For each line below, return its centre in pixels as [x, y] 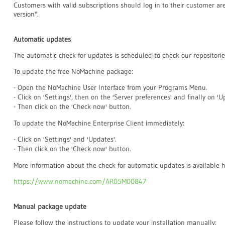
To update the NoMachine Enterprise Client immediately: [99, 123]
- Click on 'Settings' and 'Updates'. [65, 139]
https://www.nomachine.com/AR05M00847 [80, 181]
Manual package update [50, 206]
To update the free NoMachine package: [73, 71]
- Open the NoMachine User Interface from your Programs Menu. [110, 87]
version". [26, 14]
